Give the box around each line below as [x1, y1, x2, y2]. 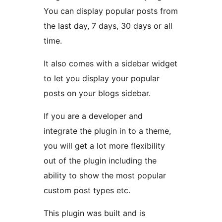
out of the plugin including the [44, 156, 157, 166]
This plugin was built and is [44, 208, 145, 219]
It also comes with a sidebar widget [44, 58, 177, 69]
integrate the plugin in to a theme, [44, 126, 171, 136]
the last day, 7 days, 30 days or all [44, 21, 172, 31]
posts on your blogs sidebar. [44, 88, 151, 99]
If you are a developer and [44, 111, 143, 121]
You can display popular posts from [44, 6, 178, 16]
